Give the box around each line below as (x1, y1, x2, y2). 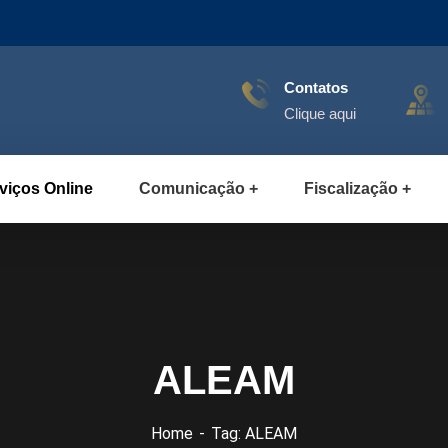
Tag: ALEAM (211, 424, 297, 443)
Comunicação (139, 180, 245, 197)
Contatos (284, 79, 348, 96)
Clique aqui (284, 105, 356, 122)
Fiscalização (304, 180, 398, 197)
